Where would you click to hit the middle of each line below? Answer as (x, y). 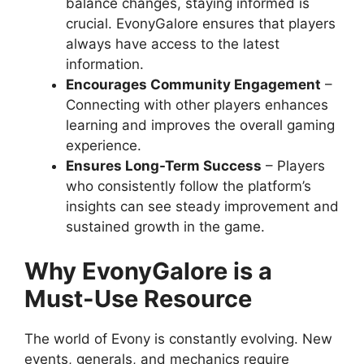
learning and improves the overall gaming (200, 125)
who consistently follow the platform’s (188, 186)
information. (105, 64)
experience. (104, 145)
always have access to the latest (173, 43)
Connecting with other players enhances (197, 104)
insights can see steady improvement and (202, 206)
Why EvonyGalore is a (148, 271)
